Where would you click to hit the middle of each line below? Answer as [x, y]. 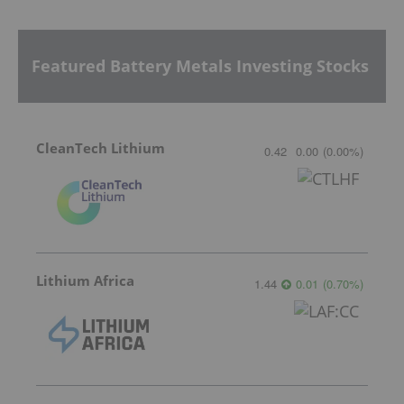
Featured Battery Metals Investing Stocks [200, 66]
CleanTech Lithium [101, 147]
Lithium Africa [85, 280]
